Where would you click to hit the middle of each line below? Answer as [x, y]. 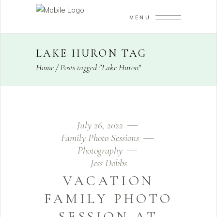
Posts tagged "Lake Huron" [101, 67]
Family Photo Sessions [100, 138]
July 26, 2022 [101, 125]
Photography [100, 150]
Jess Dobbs [108, 163]
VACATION [108, 181]
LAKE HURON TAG [92, 53]
